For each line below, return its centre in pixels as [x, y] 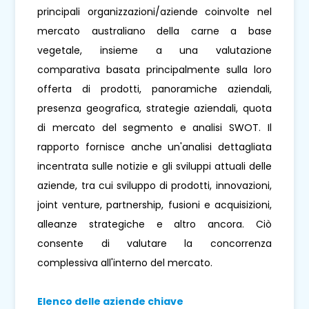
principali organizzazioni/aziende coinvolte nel [154, 12]
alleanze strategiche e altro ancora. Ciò [154, 225]
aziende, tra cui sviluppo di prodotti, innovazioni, [154, 186]
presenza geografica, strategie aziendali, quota [154, 109]
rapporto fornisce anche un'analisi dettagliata [154, 147]
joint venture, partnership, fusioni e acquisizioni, [154, 205]
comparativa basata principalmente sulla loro [154, 70]
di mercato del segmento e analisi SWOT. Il [154, 128]
